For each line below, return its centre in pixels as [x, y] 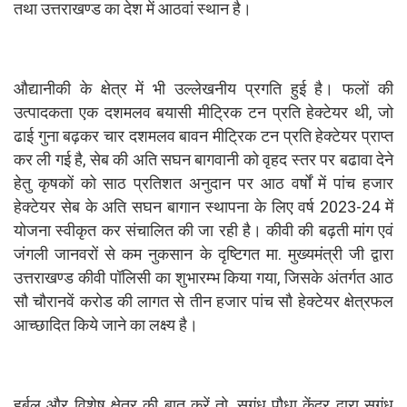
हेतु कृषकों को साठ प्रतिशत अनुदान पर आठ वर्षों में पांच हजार [203, 183]
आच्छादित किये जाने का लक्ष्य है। [106, 324]
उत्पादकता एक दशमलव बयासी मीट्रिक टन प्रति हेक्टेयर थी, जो [203, 112]
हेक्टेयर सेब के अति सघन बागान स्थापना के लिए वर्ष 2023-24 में [203, 206]
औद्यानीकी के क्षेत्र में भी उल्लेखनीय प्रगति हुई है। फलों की [203, 88]
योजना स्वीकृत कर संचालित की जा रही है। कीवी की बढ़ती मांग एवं [203, 230]
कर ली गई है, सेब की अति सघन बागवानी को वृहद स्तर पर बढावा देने [203, 159]
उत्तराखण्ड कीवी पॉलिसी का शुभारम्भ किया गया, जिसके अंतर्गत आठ [203, 277]
